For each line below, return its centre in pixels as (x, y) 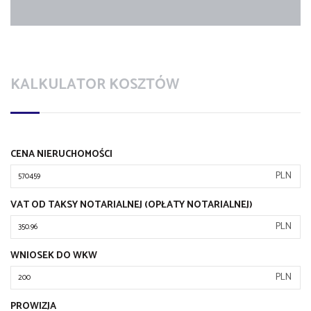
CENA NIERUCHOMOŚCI (61, 154)
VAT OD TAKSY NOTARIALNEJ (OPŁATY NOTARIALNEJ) (132, 205)
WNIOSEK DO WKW (54, 255)
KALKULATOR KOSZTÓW (95, 84)
